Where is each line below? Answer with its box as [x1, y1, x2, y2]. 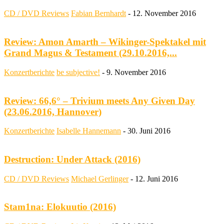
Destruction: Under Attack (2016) [4, 154, 140, 165]
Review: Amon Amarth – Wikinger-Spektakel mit [4, 36, 206, 47]
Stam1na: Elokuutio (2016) [4, 201, 116, 212]
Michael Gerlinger [71, 174, 128, 183]
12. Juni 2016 [135, 174, 178, 183]
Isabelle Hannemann [56, 126, 121, 135]
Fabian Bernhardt [71, 9, 126, 18]
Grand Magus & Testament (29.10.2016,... [4, 47, 177, 58]
